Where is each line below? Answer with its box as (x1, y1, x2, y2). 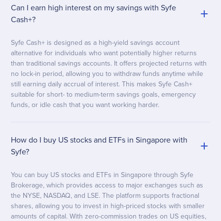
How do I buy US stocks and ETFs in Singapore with (11, 135, 188, 146)
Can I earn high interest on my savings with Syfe (11, 3, 177, 13)
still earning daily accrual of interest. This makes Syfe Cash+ (11, 80, 193, 89)
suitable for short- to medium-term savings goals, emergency (11, 90, 196, 99)
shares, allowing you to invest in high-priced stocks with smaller (11, 202, 205, 211)
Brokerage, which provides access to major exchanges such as (11, 181, 204, 190)
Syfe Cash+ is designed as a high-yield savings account (11, 38, 180, 47)
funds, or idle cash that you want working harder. (11, 101, 160, 110)
